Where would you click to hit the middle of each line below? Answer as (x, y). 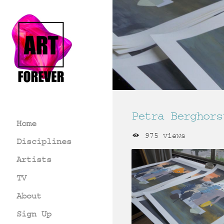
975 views (163, 135)
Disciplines (44, 141)
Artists (34, 159)
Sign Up (34, 214)
